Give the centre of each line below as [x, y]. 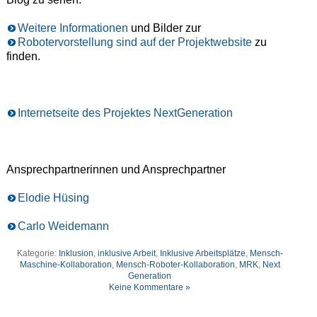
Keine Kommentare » [150, 287]
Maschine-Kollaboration [65, 264]
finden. [23, 56]
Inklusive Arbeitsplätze [202, 253]
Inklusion [76, 253]
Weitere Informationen [73, 28]
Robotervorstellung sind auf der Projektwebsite [134, 42]
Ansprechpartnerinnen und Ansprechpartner [116, 169]
